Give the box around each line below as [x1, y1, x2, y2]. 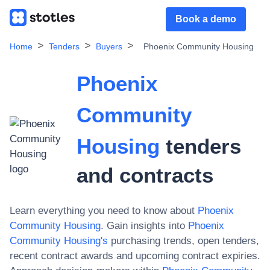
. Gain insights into [101, 220, 185, 231]
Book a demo [175, 14, 236, 24]
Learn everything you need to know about [10, 205, 195, 216]
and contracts [77, 163, 214, 187]
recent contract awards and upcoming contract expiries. [10, 250, 260, 262]
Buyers [96, 42, 122, 51]
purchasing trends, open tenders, [108, 235, 259, 246]
